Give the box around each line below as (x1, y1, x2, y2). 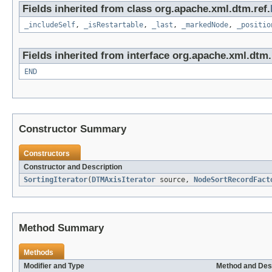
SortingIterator (24, 175, 87, 185)
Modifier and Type (24, 262, 84, 271)
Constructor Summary (19, 123, 126, 135)
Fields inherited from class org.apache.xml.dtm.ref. (22, 3, 270, 15)
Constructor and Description (24, 163, 122, 172)
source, (155, 175, 194, 185)
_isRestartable (84, 21, 143, 30)
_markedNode (182, 21, 228, 30)
